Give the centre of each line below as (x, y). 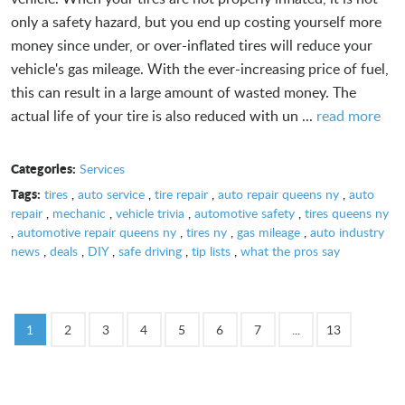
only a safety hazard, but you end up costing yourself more (196, 21)
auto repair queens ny (278, 193)
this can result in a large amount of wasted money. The (184, 92)
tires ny (207, 231)
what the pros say (290, 250)
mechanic (79, 212)
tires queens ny (347, 212)
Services (102, 168)
